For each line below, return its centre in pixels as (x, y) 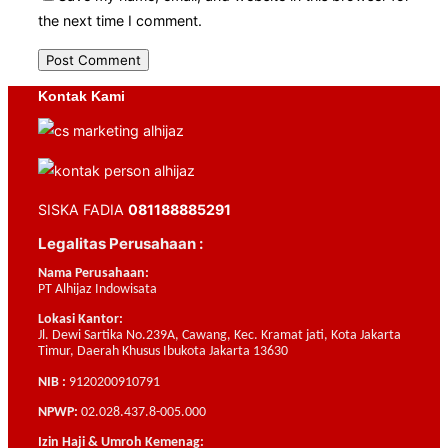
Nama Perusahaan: (93, 274)
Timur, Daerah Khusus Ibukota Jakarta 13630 (163, 352)
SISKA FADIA (83, 209)
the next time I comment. (120, 20)
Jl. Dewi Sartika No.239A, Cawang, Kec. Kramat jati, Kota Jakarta (219, 336)
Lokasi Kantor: (80, 320)
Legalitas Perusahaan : (120, 244)
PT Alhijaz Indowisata (97, 290)
